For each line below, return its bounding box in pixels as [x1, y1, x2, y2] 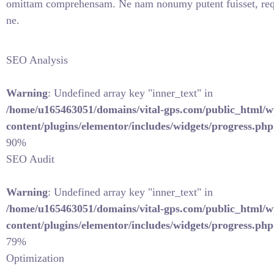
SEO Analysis [6, 54, 68, 66]
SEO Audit [6, 153, 54, 165]
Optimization [6, 252, 64, 264]
